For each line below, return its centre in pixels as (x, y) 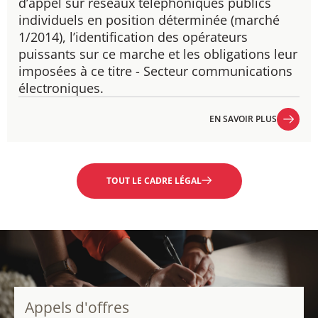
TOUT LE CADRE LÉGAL (154, 181)
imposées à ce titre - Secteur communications (155, 71)
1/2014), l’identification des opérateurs (133, 37)
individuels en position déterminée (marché (149, 20)
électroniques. (61, 88)
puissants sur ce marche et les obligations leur (158, 54)
